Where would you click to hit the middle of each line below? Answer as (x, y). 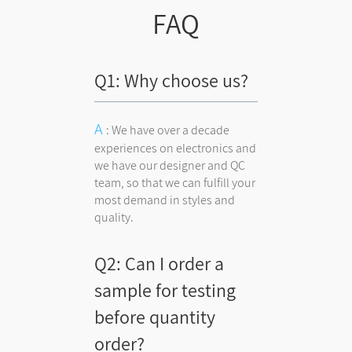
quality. (114, 217)
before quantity (155, 316)
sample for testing (165, 290)
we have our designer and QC (170, 165)
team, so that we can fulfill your (175, 182)
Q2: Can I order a (159, 263)
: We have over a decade (168, 130)
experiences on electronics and (176, 148)
